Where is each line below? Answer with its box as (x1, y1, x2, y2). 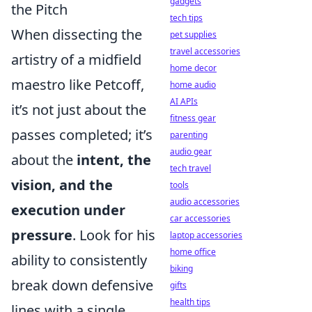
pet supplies (170, 29, 217, 40)
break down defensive (11, 276, 153, 295)
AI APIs (170, 95, 198, 107)
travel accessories (170, 45, 240, 57)
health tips (170, 296, 210, 308)
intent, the (77, 150, 151, 169)
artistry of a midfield (11, 50, 141, 69)
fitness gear (170, 112, 216, 124)
